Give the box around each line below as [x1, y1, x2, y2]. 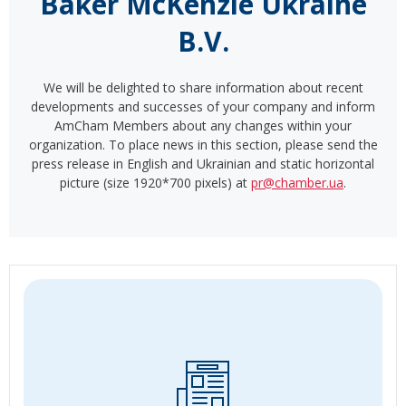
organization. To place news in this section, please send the [28, 136, 378, 154]
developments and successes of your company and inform [31, 98, 375, 116]
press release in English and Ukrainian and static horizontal [32, 155, 374, 173]
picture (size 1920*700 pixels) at [60, 174, 251, 192]
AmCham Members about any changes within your [54, 117, 352, 135]
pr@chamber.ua [251, 174, 343, 192]
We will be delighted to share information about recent [43, 79, 363, 97]
